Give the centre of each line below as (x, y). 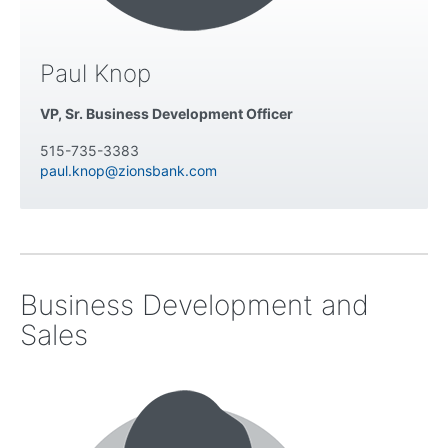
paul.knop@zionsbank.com (128, 171)
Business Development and (194, 304)
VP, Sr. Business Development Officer (166, 114)
